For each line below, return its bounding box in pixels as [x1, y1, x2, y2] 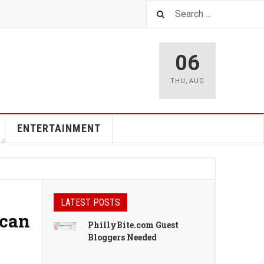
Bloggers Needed [88, 232, 157, 243]
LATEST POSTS [61, 197, 120, 208]
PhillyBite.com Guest [88, 219, 179, 230]
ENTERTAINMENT [16, 122, 101, 134]
